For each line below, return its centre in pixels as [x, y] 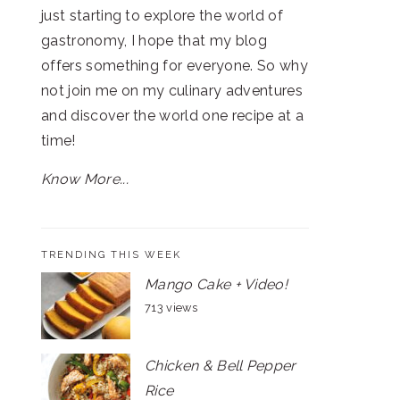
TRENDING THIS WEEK [111, 255]
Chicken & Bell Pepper [221, 366]
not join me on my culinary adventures [172, 91]
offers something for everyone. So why [175, 66]
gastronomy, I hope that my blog [154, 41]
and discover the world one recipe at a [173, 116]
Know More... [85, 179]
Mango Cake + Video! [217, 284]
